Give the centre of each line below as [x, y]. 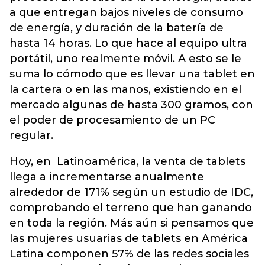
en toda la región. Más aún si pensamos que [132, 223]
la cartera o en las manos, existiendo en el [125, 89]
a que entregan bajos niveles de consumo [126, 12]
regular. [33, 135]
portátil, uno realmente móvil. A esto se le [125, 58]
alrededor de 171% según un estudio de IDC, [131, 192]
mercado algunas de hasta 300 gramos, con [131, 104]
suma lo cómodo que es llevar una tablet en [132, 74]
